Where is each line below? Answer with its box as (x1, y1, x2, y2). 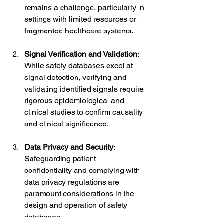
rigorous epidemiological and (24, 95, 126, 105)
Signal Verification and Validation (24, 49, 137, 59)
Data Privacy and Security (24, 142, 113, 152)
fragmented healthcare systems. (24, 26, 133, 35)
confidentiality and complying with (24, 165, 142, 175)
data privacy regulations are (24, 177, 121, 186)
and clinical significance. (24, 119, 108, 128)
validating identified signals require (24, 84, 146, 93)
